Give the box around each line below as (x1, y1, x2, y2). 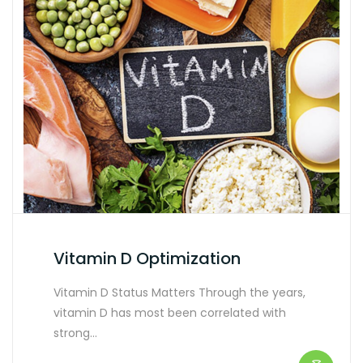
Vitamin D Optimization (53, 247, 241, 270)
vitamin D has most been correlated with (53, 305, 286, 321)
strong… (53, 325, 97, 341)
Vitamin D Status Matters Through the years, (53, 284, 305, 301)
